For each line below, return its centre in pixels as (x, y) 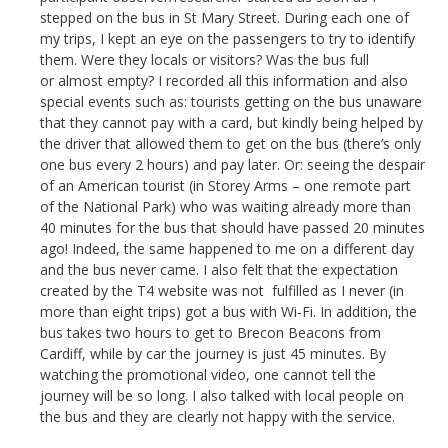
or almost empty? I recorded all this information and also (224, 80)
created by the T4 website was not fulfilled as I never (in (222, 290)
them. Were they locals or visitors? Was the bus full (204, 59)
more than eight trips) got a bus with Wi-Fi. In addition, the (228, 311)
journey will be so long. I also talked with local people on (222, 395)
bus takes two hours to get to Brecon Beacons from (210, 332)
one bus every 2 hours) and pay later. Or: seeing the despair (232, 164)
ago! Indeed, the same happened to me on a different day (227, 248)
